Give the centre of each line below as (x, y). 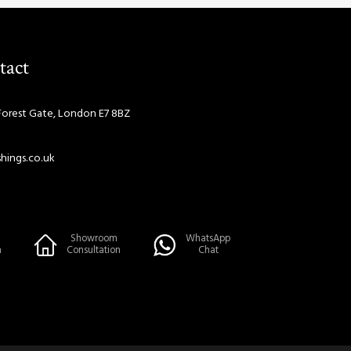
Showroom (94, 239)
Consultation (94, 250)
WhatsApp (208, 239)
